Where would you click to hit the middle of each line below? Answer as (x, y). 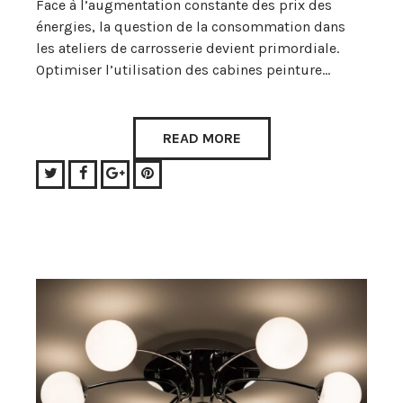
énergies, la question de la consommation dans (191, 27)
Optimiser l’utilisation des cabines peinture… (183, 70)
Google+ (151, 173)
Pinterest (182, 173)
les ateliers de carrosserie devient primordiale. (188, 49)
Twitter (79, 173)
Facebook (117, 173)
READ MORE (201, 139)
